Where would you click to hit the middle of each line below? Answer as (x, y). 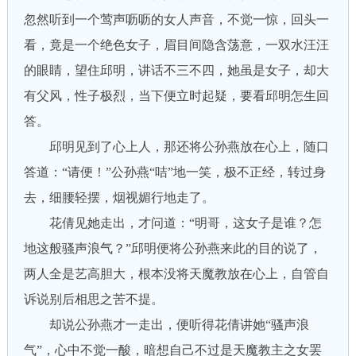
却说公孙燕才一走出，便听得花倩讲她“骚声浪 (166, 325)
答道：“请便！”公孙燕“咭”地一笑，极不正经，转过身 (174, 172)
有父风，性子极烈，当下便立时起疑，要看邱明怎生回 (176, 96)
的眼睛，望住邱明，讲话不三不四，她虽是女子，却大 (176, 70)
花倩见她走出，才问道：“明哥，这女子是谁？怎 (172, 223)
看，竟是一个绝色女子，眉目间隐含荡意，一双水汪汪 (176, 45)
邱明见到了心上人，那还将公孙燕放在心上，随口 (176, 147)
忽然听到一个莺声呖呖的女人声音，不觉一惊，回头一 (176, 19)
